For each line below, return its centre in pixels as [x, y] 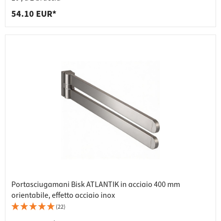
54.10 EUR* [34, 14]
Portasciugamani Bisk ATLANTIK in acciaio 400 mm [96, 185]
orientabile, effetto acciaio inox [63, 196]
